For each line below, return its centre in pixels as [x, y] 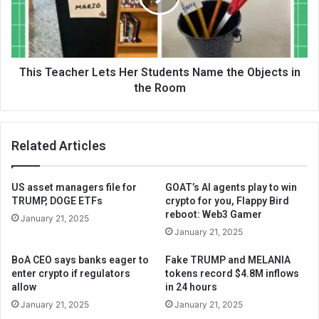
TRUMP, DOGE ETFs [57, 201]
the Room [159, 88]
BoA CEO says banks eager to [80, 260]
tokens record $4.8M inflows [232, 273]
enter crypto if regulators [71, 273]
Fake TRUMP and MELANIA [228, 260]
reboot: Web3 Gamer [214, 214]
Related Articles [59, 146]
